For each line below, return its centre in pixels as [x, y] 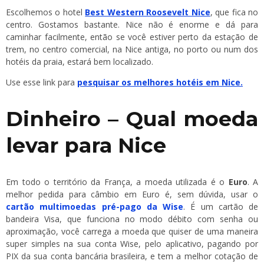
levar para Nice [86, 146]
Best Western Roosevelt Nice [148, 12]
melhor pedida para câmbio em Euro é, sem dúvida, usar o [132, 194]
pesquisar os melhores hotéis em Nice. [160, 82]
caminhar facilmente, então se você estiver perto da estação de [132, 37]
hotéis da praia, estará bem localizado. [80, 62]
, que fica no [234, 12]
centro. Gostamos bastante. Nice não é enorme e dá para [132, 24]
